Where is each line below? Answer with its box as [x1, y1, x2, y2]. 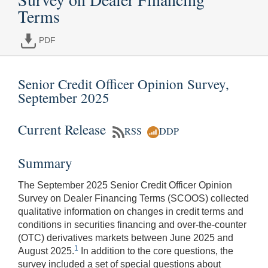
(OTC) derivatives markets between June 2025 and [18, 233, 233, 243]
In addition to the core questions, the [78, 246, 233, 257]
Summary [18, 154, 72, 172]
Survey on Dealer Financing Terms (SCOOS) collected [18, 193, 249, 204]
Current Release [18, 120, 109, 138]
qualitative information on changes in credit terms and [18, 206, 243, 217]
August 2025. [18, 246, 74, 257]
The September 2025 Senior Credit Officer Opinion [18, 180, 232, 191]
